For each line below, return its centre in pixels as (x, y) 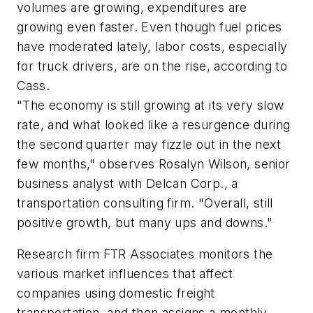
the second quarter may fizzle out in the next (149, 144)
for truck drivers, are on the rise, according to (152, 66)
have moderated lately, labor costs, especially (152, 46)
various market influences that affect (125, 274)
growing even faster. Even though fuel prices (150, 27)
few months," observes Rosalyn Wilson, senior (154, 163)
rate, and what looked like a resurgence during (154, 124)
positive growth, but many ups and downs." (145, 222)
